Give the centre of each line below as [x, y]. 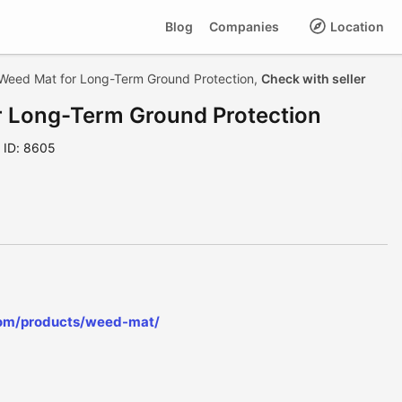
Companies [244, 26]
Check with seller [314, 79]
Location [356, 26]
